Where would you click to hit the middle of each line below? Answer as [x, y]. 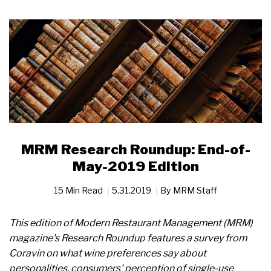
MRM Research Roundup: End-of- [135, 150]
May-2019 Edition [135, 167]
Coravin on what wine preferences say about [108, 253]
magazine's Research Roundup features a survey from [128, 238]
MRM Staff [195, 191]
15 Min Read [79, 191]
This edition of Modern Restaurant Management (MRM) [131, 223]
